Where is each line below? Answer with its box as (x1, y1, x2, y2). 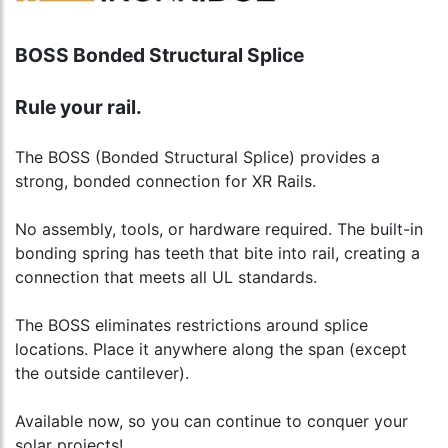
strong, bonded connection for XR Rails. (15, 171, 316, 192)
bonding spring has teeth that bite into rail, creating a (15, 243, 420, 264)
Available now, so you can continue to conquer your (15, 411, 408, 432)
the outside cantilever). (15, 363, 189, 384)
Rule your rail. (15, 95, 142, 120)
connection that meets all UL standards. (15, 267, 317, 288)
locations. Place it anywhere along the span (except (15, 339, 407, 360)
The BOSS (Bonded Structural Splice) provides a (15, 147, 380, 168)
